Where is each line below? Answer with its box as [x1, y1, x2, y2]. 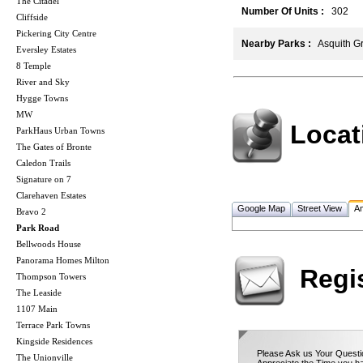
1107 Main [16, 304, 58, 314]
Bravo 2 [16, 207, 46, 217]
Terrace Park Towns [16, 320, 90, 331]
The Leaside [16, 288, 62, 298]
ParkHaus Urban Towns [16, 126, 105, 136]
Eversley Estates [16, 45, 76, 55]
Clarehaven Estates [16, 190, 86, 201]
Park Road [16, 223, 59, 233]
